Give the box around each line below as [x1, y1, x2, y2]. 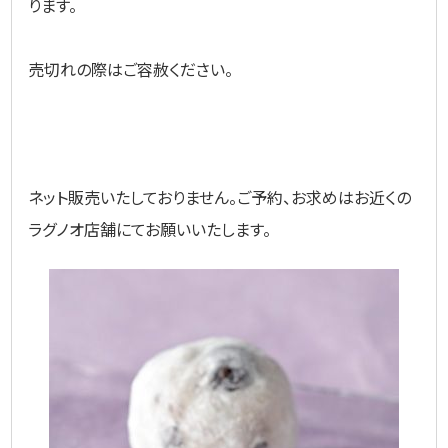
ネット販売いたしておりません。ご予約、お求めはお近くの [28, 184, 412, 209]
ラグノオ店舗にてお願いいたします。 [28, 216, 272, 241]
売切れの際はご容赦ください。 [28, 56, 234, 81]
